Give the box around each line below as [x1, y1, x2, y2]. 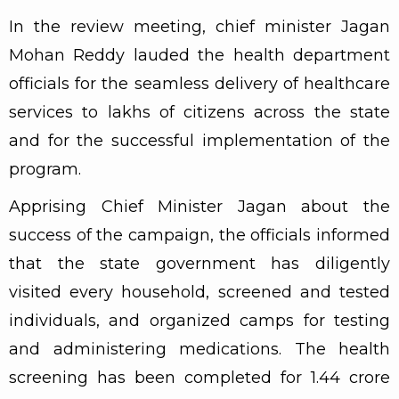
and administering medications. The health [9, 338, 390, 359]
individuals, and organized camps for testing [9, 310, 390, 330]
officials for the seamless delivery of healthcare [9, 73, 390, 94]
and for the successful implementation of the [9, 130, 390, 151]
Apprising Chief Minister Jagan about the [9, 196, 390, 216]
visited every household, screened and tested [9, 281, 390, 302]
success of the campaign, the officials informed [9, 224, 390, 245]
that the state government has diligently [9, 253, 390, 273]
